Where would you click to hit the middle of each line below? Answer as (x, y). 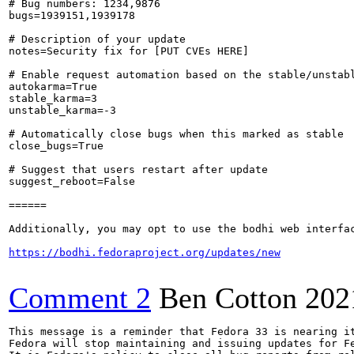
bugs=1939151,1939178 (72, 15)
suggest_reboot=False (72, 181)
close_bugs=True (56, 146)
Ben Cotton (228, 298)
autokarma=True (53, 87)
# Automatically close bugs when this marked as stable (176, 134)
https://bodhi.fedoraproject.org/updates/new (145, 252)
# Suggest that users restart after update (138, 169)
